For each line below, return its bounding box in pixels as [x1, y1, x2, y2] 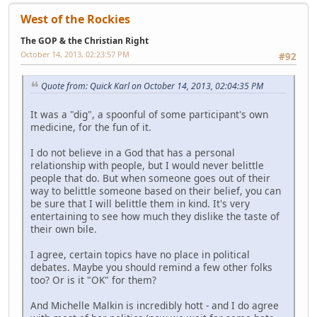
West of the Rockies [21, 11, 130, 28]
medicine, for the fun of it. [30, 120, 151, 134]
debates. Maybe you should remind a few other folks [30, 260, 272, 275]
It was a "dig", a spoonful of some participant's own [30, 108, 268, 122]
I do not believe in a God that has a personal [30, 146, 235, 160]
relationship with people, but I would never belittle [30, 158, 264, 173]
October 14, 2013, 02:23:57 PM [21, 49, 129, 60]
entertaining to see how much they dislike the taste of [30, 209, 279, 224]
